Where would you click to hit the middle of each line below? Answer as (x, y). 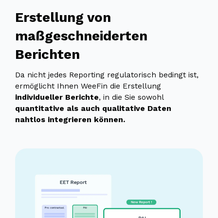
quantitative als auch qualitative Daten (93, 109)
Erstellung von (63, 17)
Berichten (48, 54)
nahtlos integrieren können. (70, 120)
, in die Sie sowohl (131, 97)
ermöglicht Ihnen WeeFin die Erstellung (88, 86)
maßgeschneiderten (82, 36)
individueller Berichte (57, 97)
